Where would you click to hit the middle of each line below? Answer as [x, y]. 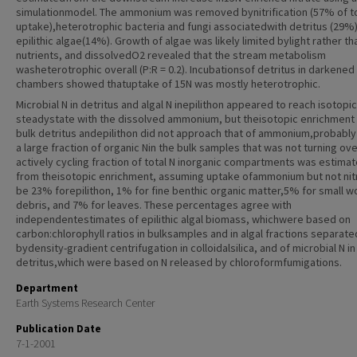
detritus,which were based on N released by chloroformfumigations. [179, 262]
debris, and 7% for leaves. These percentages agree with [154, 205]
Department [47, 288]
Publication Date [59, 329]
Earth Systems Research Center [85, 303]
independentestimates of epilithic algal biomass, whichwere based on [183, 219]
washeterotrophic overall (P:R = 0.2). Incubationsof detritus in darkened [185, 69]
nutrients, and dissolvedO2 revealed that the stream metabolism [171, 55]
